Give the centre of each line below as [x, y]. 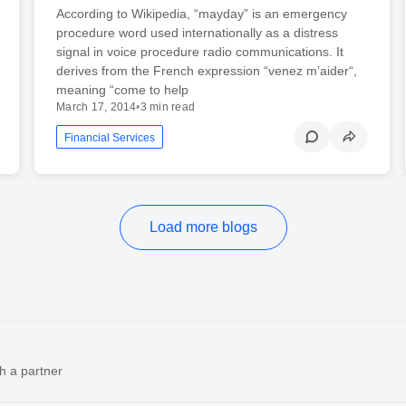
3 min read [168, 107]
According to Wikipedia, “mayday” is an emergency [202, 14]
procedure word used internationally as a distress [198, 33]
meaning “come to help [123, 90]
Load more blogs [203, 227]
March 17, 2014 [97, 107]
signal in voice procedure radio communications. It [200, 52]
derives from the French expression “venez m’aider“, [207, 71]
